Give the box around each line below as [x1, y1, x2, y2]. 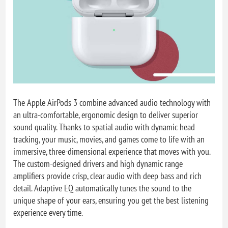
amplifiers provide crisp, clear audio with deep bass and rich [13, 170, 202, 182]
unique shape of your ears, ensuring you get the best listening [13, 194, 209, 207]
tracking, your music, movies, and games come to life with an [13, 133, 205, 146]
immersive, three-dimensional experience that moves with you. [13, 146, 211, 158]
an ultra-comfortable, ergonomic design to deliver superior [13, 109, 198, 121]
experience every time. [13, 207, 83, 219]
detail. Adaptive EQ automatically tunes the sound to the [13, 182, 192, 194]
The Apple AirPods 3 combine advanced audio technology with [13, 97, 211, 109]
